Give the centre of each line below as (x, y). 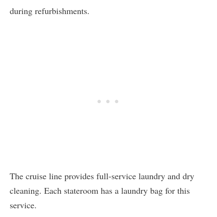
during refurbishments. (50, 11)
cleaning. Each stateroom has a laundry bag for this (100, 191)
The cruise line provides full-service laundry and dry (102, 176)
